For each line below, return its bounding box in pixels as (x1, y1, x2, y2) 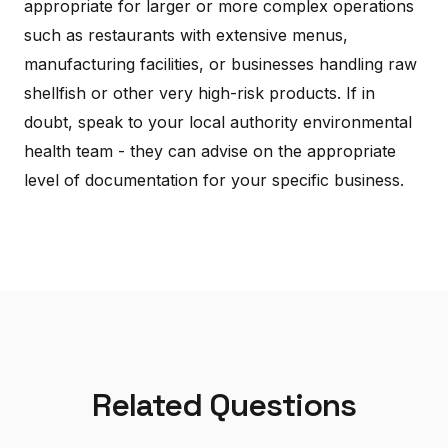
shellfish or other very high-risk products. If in (24, 82, 375, 103)
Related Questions (92, 384, 356, 425)
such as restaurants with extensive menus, (24, 24, 348, 45)
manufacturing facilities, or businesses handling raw (24, 53, 417, 74)
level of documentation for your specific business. (24, 169, 404, 190)
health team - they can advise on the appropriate (24, 140, 396, 161)
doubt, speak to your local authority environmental (24, 111, 412, 132)
